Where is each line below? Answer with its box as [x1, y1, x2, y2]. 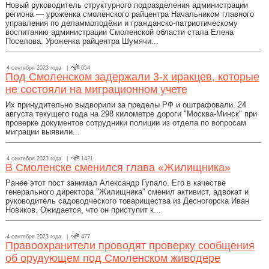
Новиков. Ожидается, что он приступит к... [5, 205, 161, 214]
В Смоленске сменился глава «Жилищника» [5, 162, 231, 174]
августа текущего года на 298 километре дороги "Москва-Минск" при [5, 109, 257, 118]
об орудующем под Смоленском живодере [5, 252, 220, 264]
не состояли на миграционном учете [5, 83, 187, 95]
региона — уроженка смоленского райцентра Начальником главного [5, 10, 254, 19]
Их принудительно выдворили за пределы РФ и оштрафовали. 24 [5, 100, 246, 109]
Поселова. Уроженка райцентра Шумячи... [5, 37, 159, 46]
